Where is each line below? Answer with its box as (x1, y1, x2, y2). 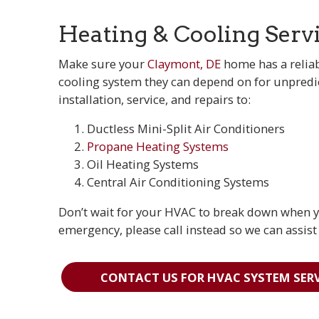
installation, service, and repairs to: (58, 90, 251, 108)
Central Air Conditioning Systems (87, 174, 270, 191)
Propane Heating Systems (87, 138, 229, 155)
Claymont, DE (147, 55, 221, 72)
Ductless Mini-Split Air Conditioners (87, 120, 286, 137)
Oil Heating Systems (87, 156, 199, 173)
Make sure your (58, 55, 148, 72)
